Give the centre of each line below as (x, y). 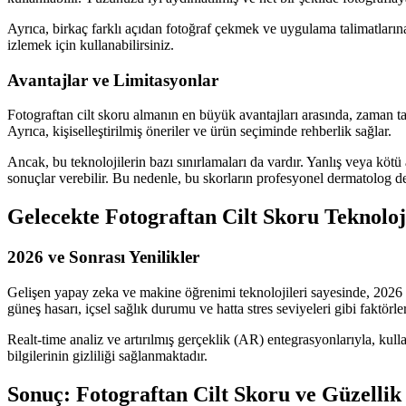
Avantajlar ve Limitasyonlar (113, 80)
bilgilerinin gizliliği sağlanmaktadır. (107, 355)
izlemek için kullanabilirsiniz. (91, 44)
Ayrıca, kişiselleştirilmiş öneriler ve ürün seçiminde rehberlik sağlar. (199, 131)
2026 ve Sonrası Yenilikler (103, 257)
